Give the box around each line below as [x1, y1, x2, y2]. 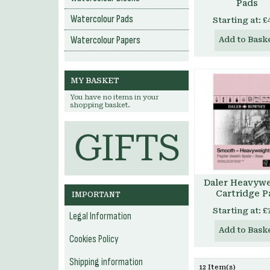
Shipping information [69, 256, 143, 268]
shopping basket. [70, 101, 130, 109]
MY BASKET [71, 76, 119, 85]
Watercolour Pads [71, 13, 133, 25]
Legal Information [69, 210, 131, 222]
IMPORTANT [72, 190, 121, 199]
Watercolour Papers [71, 34, 140, 46]
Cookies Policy [69, 233, 119, 245]
